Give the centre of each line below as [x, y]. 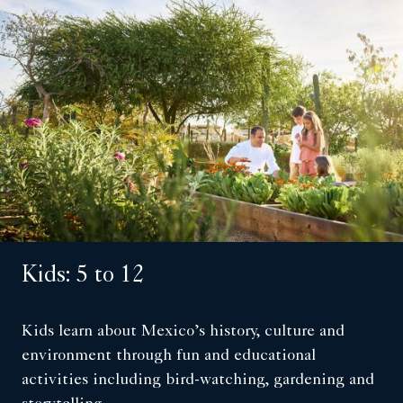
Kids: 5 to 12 [83, 277]
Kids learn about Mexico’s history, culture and [183, 331]
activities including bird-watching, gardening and [198, 380]
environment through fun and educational [169, 356]
